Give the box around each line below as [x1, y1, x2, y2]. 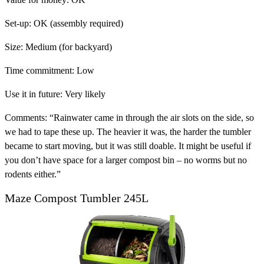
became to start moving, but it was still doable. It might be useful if [5, 141, 251, 151]
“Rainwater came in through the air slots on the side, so [47, 113, 254, 123]
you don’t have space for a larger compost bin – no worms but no [5, 155, 247, 166]
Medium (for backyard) [23, 42, 112, 52]
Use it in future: [5, 89, 62, 100]
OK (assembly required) [31, 18, 123, 29]
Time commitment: [5, 65, 74, 76]
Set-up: [5, 18, 31, 29]
